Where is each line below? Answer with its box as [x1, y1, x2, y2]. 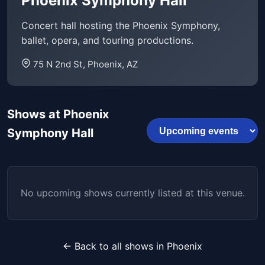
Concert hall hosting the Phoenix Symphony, [21, 20, 220, 32]
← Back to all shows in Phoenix [63, 240, 202, 253]
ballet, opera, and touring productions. [21, 34, 193, 47]
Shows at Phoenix [7, 107, 109, 122]
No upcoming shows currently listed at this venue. [20, 187, 245, 199]
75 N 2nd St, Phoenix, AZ [33, 59, 138, 70]
